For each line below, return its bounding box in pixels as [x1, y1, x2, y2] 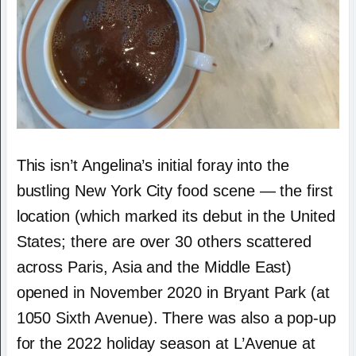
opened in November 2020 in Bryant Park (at [16, 283, 331, 301]
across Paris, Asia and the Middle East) [16, 257, 292, 276]
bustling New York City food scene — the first [16, 181, 333, 199]
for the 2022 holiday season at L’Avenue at [16, 334, 316, 352]
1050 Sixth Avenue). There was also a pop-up [16, 308, 337, 327]
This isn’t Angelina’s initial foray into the [16, 156, 289, 174]
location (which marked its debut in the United [16, 207, 335, 225]
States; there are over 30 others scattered [16, 232, 312, 250]
